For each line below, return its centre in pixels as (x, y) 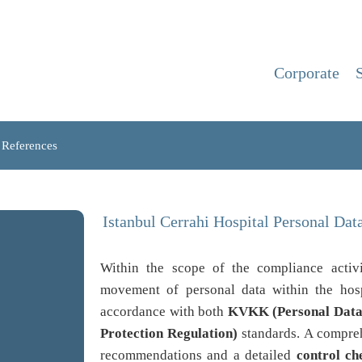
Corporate (307, 73)
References (29, 145)
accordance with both (164, 311)
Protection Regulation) (169, 333)
